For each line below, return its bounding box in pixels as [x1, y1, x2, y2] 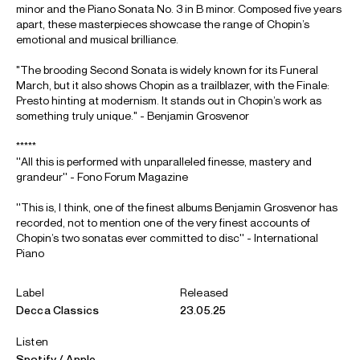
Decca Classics [16, 303, 99, 317]
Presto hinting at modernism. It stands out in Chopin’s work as [16, 93, 321, 107]
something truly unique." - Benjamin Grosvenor [16, 108, 249, 122]
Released [180, 285, 229, 299]
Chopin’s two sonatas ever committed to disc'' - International [16, 231, 318, 244]
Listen [16, 334, 48, 348]
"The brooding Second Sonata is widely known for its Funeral [16, 63, 318, 76]
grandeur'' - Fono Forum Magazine [16, 170, 188, 183]
